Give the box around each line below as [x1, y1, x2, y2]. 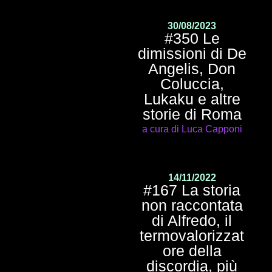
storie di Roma [142, 105, 242, 123]
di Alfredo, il [152, 211, 232, 229]
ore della [162, 242, 222, 259]
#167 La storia [143, 181, 240, 199]
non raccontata [141, 196, 243, 214]
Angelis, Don [148, 59, 236, 77]
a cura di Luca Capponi [141, 123, 242, 134]
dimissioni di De [137, 44, 246, 62]
